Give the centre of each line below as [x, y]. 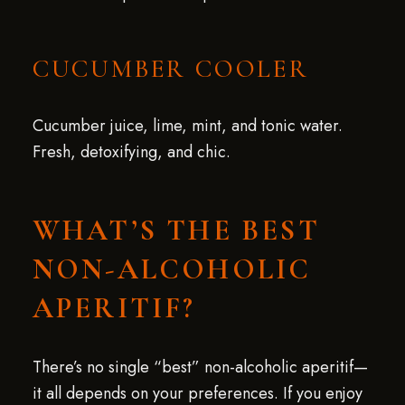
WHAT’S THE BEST [176, 230]
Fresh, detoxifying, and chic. [131, 152]
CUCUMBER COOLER [170, 69]
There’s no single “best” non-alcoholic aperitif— [200, 367]
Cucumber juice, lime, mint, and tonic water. [187, 126]
